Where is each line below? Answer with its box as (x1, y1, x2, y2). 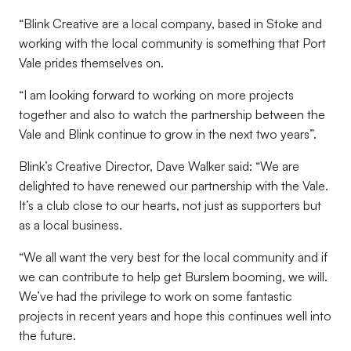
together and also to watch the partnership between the (19, 107, 325, 122)
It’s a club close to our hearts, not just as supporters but (19, 197, 321, 213)
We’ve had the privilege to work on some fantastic (19, 288, 292, 304)
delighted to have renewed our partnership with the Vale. (19, 178, 328, 194)
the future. (19, 327, 76, 343)
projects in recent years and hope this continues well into (19, 308, 331, 324)
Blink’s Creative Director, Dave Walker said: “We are (19, 158, 299, 174)
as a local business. (19, 217, 122, 233)
